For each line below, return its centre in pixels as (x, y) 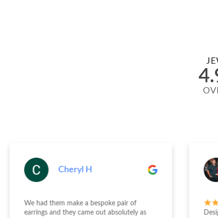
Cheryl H (75, 170)
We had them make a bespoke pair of (80, 203)
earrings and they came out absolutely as (85, 212)
